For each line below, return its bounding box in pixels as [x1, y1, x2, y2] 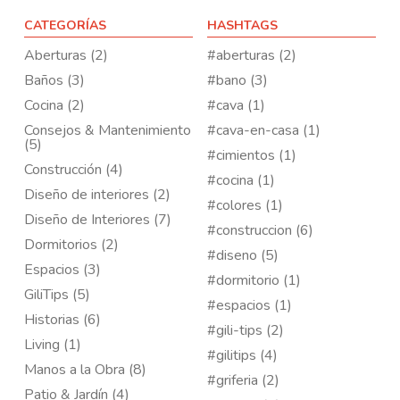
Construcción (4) [24, 160, 124, 179]
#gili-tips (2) [207, 321, 284, 340]
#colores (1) [207, 196, 283, 215]
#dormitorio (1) [207, 271, 301, 290]
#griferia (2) [207, 371, 279, 390]
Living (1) [24, 335, 82, 354]
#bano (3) [207, 71, 268, 90]
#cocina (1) [207, 171, 275, 190]
